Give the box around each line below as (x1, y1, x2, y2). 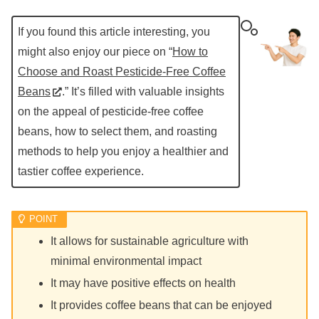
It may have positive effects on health (51, 277, 236, 290)
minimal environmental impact (51, 254, 202, 267)
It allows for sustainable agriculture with (51, 234, 249, 247)
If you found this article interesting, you (18, 25, 210, 38)
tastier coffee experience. (18, 164, 144, 177)
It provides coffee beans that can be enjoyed (51, 299, 273, 312)
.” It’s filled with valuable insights (62, 85, 224, 98)
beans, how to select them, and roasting (18, 125, 217, 137)
